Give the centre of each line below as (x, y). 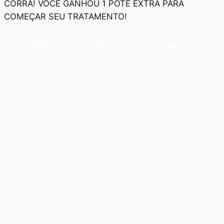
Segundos (184, 46)
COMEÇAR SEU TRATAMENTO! (65, 17)
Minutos (112, 46)
